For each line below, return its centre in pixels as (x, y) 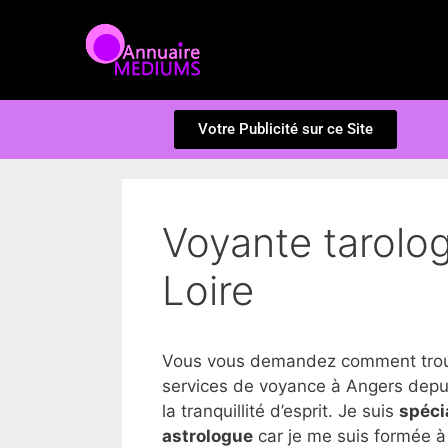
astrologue (207, 436)
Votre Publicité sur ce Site (285, 129)
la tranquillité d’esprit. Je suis (280, 411)
